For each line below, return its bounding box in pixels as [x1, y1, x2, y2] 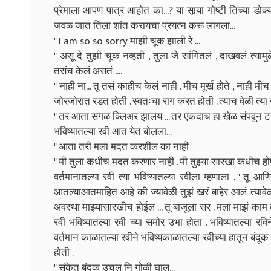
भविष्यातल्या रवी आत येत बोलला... [54, 123, 172, 140]
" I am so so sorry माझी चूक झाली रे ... [54, 32, 200, 50]
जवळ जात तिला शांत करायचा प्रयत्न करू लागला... [54, 17, 235, 34]
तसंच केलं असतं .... [54, 62, 122, 80]
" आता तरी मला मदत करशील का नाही [54, 138, 189, 155]
